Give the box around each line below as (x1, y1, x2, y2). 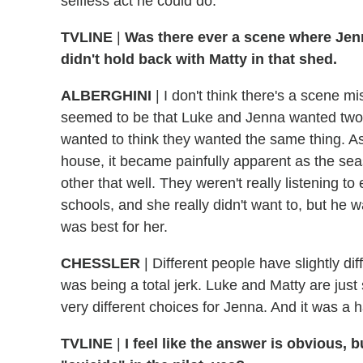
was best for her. (61, 219, 168, 236)
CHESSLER (61, 255, 140, 272)
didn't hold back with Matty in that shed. (61, 51, 337, 68)
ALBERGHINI (61, 88, 152, 105)
